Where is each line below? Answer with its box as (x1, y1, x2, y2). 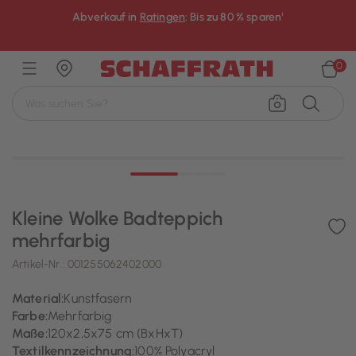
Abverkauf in (72, 10, 140, 24)
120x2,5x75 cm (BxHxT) (47, 326, 184, 341)
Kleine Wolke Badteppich (12, 207, 223, 230)
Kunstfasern (64, 291, 133, 306)
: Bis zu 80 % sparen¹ (185, 10, 284, 24)
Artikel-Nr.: (12, 257, 68, 271)
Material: (12, 291, 64, 306)
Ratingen (139, 10, 185, 24)
